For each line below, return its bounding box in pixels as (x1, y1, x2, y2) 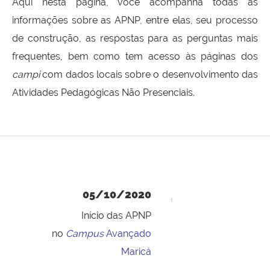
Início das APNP (81, 210, 151, 222)
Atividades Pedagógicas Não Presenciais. (12, 86, 195, 98)
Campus (66, 228, 106, 240)
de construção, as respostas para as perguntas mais (12, 32, 258, 44)
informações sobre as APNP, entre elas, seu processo (12, 14, 258, 26)
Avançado (106, 228, 151, 240)
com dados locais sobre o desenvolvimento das (40, 68, 258, 80)
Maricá (121, 246, 151, 258)
